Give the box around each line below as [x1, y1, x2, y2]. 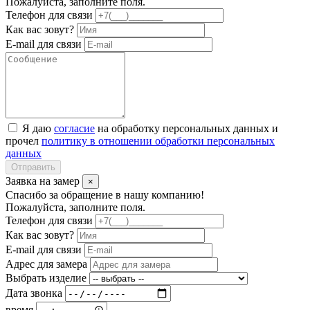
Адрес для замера [6, 258, 87, 271]
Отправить [11, 162, 55, 173]
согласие [54, 122, 95, 135]
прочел [6, 135, 42, 147]
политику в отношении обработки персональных [42, 135, 275, 147]
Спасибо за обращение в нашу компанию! [6, 189, 204, 201]
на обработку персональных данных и [95, 122, 278, 135]
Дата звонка [6, 286, 62, 299]
